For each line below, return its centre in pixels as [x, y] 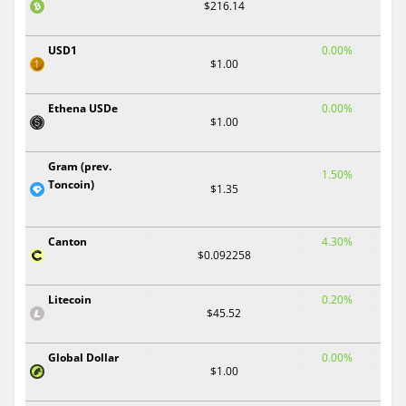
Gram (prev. [80, 166]
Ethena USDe [83, 108]
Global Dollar [83, 357]
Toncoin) [71, 184]
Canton [68, 241]
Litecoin [70, 299]
